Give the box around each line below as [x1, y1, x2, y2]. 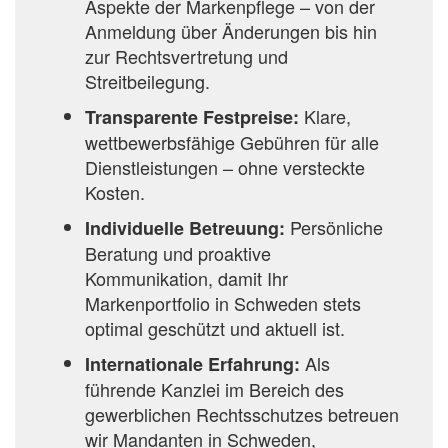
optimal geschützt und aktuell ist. [85, 315, 345, 342]
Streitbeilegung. [85, 68, 210, 95]
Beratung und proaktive [85, 240, 271, 267]
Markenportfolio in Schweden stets [85, 290, 361, 317]
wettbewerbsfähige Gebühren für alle [85, 129, 379, 156]
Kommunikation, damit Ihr [85, 265, 288, 292]
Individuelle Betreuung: [85, 215, 285, 242]
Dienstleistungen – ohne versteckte [85, 154, 365, 181]
